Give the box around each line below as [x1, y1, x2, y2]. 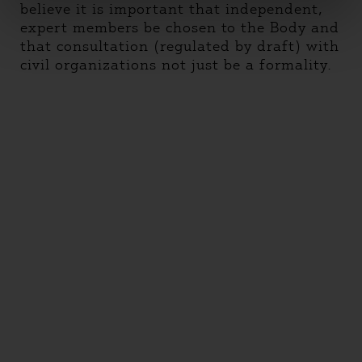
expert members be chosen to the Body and [20, 19, 339, 36]
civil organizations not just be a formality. [20, 56, 332, 74]
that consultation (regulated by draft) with [20, 37, 339, 55]
